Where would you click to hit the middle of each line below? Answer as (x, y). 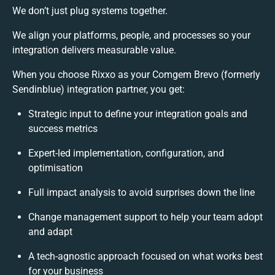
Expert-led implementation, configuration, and (126, 153)
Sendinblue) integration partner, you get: (99, 89)
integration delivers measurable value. (94, 50)
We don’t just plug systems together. (90, 10)
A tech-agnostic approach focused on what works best (145, 256)
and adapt (50, 231)
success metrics (63, 128)
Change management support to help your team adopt (145, 217)
